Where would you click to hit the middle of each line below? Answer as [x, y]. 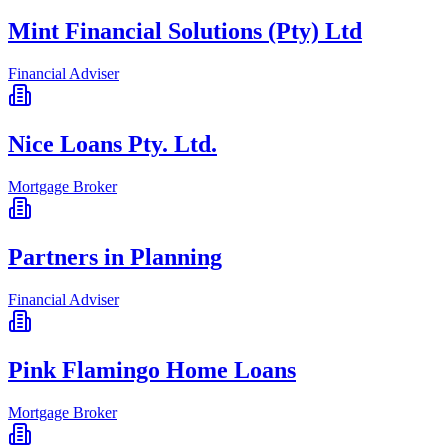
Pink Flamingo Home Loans [152, 369]
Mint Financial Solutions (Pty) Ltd [185, 31]
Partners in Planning [115, 256]
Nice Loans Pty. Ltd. [112, 144]
